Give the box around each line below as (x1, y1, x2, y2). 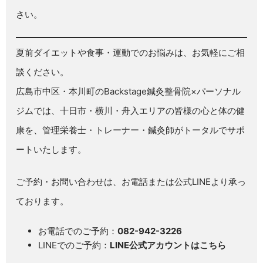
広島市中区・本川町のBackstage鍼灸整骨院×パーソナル (16, 85, 241, 97)
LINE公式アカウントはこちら (109, 239, 226, 251)
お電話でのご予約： (38, 225, 117, 237)
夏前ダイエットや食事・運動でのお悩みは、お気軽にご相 (16, 46, 245, 58)
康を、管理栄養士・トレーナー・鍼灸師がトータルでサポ (16, 124, 245, 136)
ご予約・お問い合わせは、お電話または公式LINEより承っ (16, 176, 247, 188)
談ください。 (16, 66, 69, 77)
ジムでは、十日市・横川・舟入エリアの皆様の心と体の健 (16, 104, 245, 116)
